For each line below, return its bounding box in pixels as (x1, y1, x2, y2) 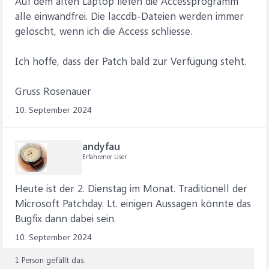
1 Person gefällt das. (15, 255, 85, 265)
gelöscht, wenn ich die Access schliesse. (15, 24, 192, 37)
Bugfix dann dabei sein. (15, 211, 116, 225)
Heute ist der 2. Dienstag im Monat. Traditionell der (15, 181, 247, 195)
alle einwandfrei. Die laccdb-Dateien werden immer (15, 9, 244, 22)
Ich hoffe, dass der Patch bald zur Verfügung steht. (15, 54, 246, 67)
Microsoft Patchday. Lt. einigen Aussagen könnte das (15, 196, 251, 210)
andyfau (82, 139, 120, 153)
